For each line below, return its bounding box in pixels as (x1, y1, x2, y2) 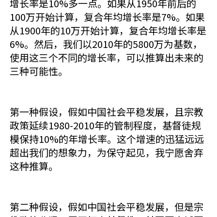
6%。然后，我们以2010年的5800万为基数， (10, 37, 202, 51)
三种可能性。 (10, 64, 68, 78)
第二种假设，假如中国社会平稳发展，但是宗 (10, 200, 203, 214)
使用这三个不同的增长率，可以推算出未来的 (10, 50, 203, 64)
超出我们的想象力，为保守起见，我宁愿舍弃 (10, 145, 203, 159)
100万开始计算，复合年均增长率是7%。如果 (10, 10, 205, 24)
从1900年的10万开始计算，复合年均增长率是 (10, 23, 206, 37)
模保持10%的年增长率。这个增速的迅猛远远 (10, 132, 204, 146)
